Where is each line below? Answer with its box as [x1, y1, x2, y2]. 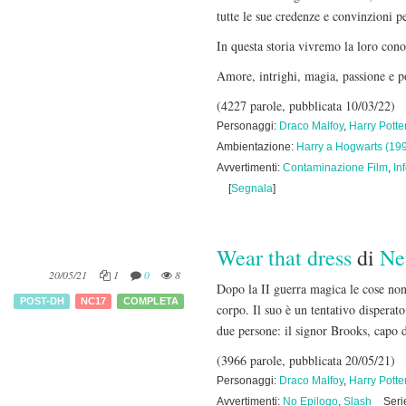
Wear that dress [217, 243, 352, 272]
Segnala [231, 182, 273, 195]
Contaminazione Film [283, 161, 388, 174]
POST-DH [19, 295, 64, 306]
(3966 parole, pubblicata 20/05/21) [217, 352, 395, 369]
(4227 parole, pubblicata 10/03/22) [217, 97, 395, 114]
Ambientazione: [217, 140, 296, 153]
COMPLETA [122, 295, 179, 306]
